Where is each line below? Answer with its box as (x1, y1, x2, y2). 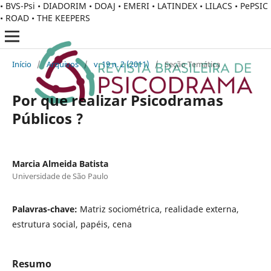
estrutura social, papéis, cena (11, 218, 132, 230)
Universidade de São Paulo (11, 170, 108, 181)
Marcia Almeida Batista (11, 157, 108, 169)
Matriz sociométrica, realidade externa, (79, 203, 239, 215)
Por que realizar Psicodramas (11, 90, 223, 110)
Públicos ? (11, 108, 83, 128)
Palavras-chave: (11, 203, 80, 215)
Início (11, 58, 31, 70)
